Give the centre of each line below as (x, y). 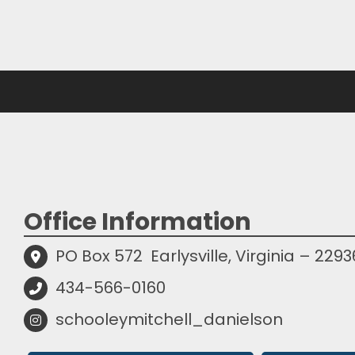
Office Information (137, 221)
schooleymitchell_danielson (169, 319)
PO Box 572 (99, 256)
